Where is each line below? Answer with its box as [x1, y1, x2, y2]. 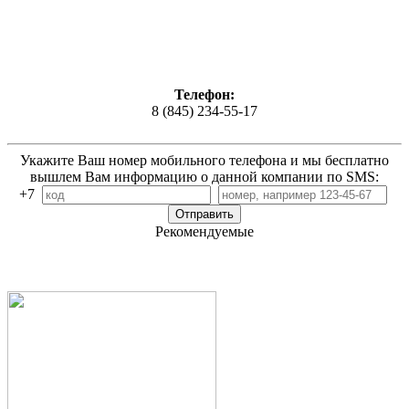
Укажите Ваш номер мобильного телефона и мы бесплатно [20, 152, 389, 169]
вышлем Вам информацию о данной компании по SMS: [30, 169, 379, 185]
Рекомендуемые [155, 224, 254, 240]
